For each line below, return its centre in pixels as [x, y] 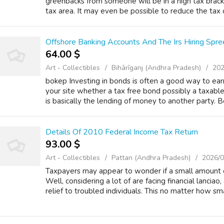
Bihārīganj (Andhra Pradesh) [156, 68]
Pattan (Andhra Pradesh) [151, 158]
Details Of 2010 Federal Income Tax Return [122, 132]
